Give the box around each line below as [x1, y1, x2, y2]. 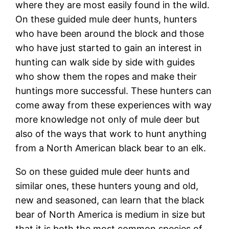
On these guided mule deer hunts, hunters [15, 13, 197, 25]
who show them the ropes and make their [15, 71, 197, 82]
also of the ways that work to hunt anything [15, 128, 207, 139]
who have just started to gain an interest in [15, 42, 202, 53]
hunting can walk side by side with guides [15, 56, 195, 67]
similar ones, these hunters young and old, [15, 180, 199, 191]
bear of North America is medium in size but [15, 209, 206, 220]
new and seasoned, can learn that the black [15, 194, 205, 205]
